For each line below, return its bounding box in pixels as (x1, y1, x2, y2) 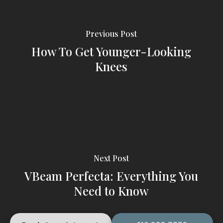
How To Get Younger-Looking (31, 43, 192, 60)
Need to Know (74, 183, 149, 199)
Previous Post (86, 28, 137, 39)
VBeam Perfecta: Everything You (24, 168, 199, 184)
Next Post (94, 153, 129, 164)
